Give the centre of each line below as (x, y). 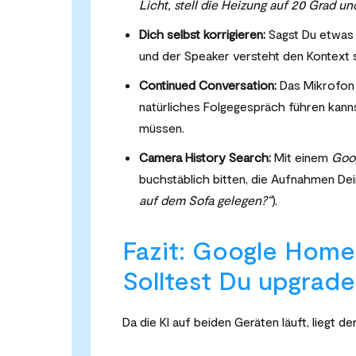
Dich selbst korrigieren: (202, 34)
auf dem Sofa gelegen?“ (205, 200)
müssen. (162, 128)
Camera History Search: (205, 157)
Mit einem (301, 157)
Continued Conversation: (208, 85)
